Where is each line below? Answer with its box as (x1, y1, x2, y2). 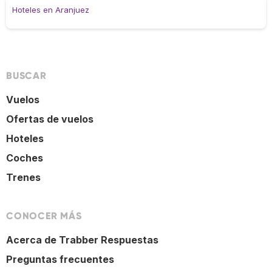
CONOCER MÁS (6, 210, 82, 222)
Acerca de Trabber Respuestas (6, 234, 158, 246)
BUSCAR (6, 70, 47, 82)
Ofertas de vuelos (6, 113, 93, 126)
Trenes (6, 171, 41, 184)
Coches (6, 152, 43, 165)
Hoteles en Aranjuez (12, 5, 89, 15)
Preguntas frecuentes (6, 253, 114, 266)
